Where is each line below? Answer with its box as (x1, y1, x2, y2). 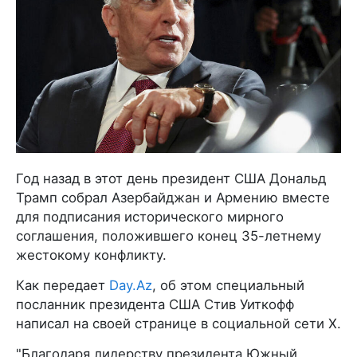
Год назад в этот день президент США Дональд (16, 170, 326, 186)
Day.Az (109, 277, 152, 293)
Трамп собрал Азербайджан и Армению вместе (16, 189, 330, 206)
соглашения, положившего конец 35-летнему (16, 227, 321, 244)
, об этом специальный (152, 277, 304, 293)
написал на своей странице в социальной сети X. (16, 315, 341, 331)
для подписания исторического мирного (16, 208, 284, 225)
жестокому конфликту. (16, 246, 167, 263)
